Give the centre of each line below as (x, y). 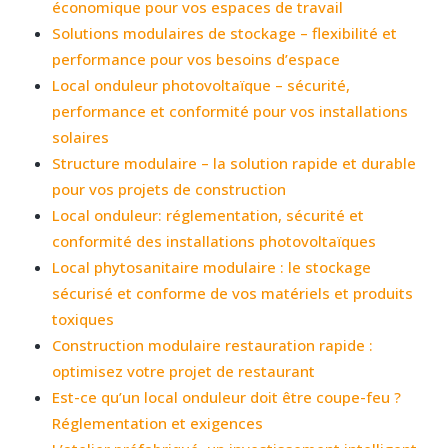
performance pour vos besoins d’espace (196, 58)
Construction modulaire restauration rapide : (213, 344)
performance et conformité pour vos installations (230, 110)
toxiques (83, 318)
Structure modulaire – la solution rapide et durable (234, 162)
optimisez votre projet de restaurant (184, 370)
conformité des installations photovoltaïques (214, 240)
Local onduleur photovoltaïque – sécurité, (201, 84)
